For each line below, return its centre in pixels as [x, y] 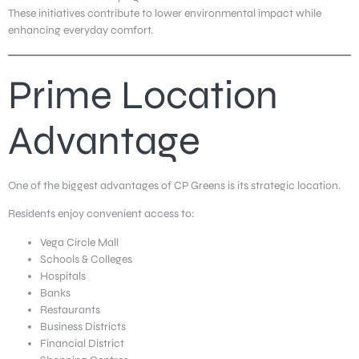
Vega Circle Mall [79, 242]
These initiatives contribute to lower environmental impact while [165, 13]
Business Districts [83, 326]
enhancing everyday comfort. [81, 30]
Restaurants [70, 309]
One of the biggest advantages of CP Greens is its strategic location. [174, 185]
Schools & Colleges [86, 259]
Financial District [82, 343]
